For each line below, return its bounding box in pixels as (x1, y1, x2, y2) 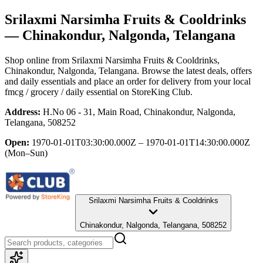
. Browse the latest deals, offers (137, 65, 252, 76)
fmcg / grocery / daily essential (5, 86, 117, 97)
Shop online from (5, 55, 72, 65)
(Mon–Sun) (5, 147, 48, 158)
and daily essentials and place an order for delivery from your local (5, 76, 251, 86)
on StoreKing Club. (117, 86, 193, 97)
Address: (5, 106, 41, 117)
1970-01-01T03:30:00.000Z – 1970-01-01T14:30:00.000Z (32, 137, 250, 147)
